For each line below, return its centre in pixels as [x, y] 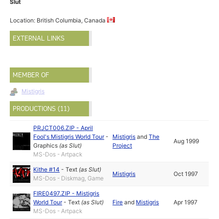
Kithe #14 [47, 169]
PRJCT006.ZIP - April [63, 128]
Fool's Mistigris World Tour [69, 136]
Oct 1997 [186, 174]
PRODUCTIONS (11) [41, 109]
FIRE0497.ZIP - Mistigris [66, 193]
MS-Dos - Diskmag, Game [69, 178]
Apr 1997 [186, 202]
